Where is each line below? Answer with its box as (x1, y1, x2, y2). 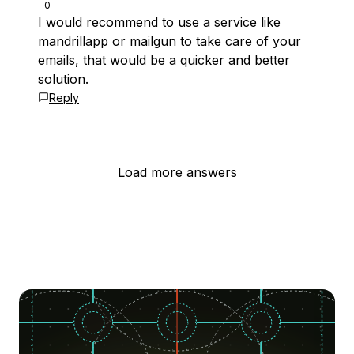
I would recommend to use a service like (38, 14, 281, 30)
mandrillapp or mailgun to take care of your (38, 33, 301, 49)
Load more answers (117, 164, 237, 180)
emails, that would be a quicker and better (38, 52, 290, 68)
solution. (38, 71, 88, 87)
